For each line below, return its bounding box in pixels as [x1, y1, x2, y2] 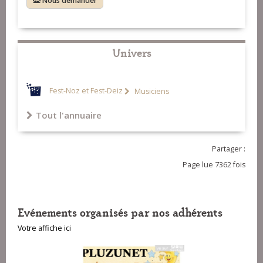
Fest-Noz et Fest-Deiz [49, 86, 123, 96]
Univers [112, 44, 151, 60]
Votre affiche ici [18, 223, 71, 234]
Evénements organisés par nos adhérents [18, 204, 222, 220]
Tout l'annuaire [36, 109, 102, 122]
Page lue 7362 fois [183, 160, 245, 170]
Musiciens [133, 86, 169, 96]
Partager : [212, 144, 245, 154]
